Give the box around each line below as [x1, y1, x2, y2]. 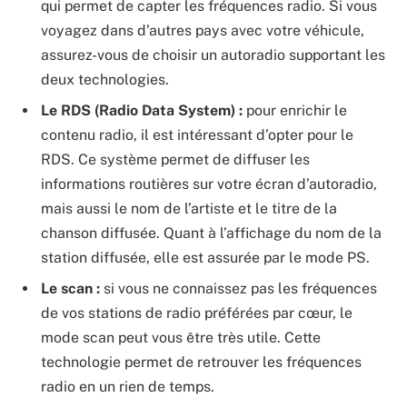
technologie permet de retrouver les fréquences [41, 353, 362, 372]
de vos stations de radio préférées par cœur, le [41, 304, 352, 323]
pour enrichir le [243, 102, 347, 120]
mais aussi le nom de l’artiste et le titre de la [41, 200, 337, 218]
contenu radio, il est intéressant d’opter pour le [41, 126, 353, 144]
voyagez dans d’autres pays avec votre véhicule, [41, 22, 364, 40]
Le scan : [41, 280, 100, 298]
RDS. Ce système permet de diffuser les [41, 151, 310, 169]
